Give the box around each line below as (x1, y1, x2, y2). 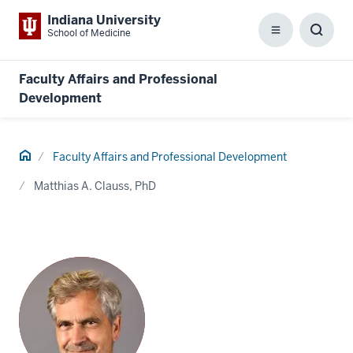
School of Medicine (47, 27, 131, 39)
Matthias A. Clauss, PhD (34, 179, 156, 193)
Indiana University (47, 12, 161, 28)
